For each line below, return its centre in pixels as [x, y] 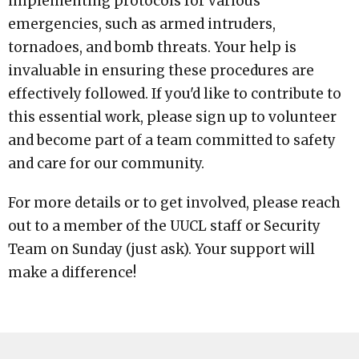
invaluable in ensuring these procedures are [161, 71]
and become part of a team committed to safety [172, 141]
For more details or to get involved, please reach [174, 203]
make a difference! [72, 273]
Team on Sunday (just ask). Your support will [161, 250]
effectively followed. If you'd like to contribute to [175, 94]
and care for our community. [106, 164]
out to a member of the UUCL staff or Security [164, 226]
